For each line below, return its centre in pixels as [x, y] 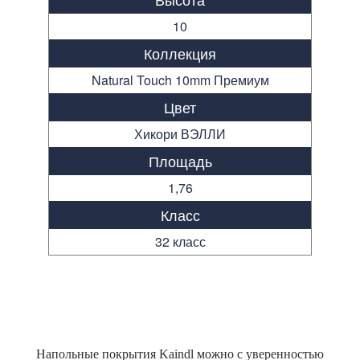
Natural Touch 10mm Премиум [180, 80]
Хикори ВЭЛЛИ [180, 133]
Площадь [180, 160]
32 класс [180, 241]
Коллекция [180, 53]
